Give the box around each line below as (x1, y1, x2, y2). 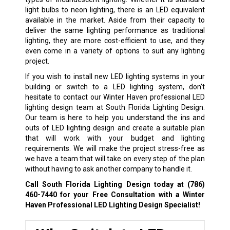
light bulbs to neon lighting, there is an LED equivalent (25, 5, 205, 14)
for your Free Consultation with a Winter (56, 190, 205, 199)
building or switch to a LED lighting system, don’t (25, 82, 205, 91)
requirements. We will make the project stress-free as (25, 144, 205, 152)
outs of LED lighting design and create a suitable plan (25, 123, 205, 132)
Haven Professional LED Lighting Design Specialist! (25, 200, 200, 209)
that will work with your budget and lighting (25, 133, 205, 142)
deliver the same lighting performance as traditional (25, 26, 205, 34)
